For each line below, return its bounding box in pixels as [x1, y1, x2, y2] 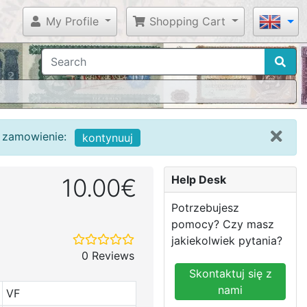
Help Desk [171, 172, 226, 186]
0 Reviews [82, 248, 134, 262]
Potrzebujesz [171, 200, 239, 214]
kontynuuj [82, 130, 133, 145]
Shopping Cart [146, 14, 226, 28]
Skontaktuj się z [188, 266, 272, 280]
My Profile [42, 14, 99, 28]
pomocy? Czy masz [171, 217, 274, 231]
